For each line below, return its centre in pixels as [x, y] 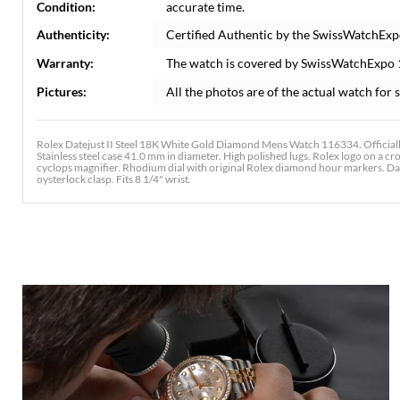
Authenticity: [73, 34]
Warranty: [65, 63]
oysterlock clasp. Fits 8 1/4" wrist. [114, 179]
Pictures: [62, 92]
